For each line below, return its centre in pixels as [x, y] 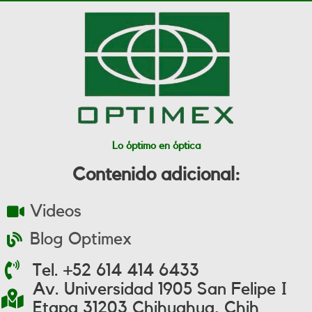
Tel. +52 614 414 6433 [116, 270]
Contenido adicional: [156, 174]
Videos [55, 211]
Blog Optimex [80, 239]
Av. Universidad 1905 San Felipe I [160, 289]
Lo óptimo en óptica [156, 146]
